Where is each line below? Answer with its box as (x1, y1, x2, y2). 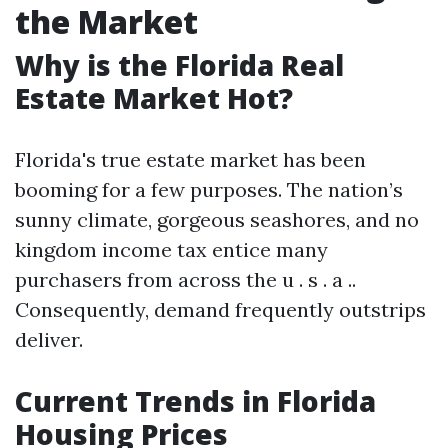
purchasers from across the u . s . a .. (15, 267, 356, 292)
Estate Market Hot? (15, 79, 293, 117)
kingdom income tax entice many (15, 237, 328, 262)
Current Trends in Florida (15, 382, 376, 420)
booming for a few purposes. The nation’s (15, 177, 403, 202)
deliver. (15, 327, 83, 352)
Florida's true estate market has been (15, 147, 366, 172)
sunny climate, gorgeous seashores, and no (15, 207, 419, 232)
